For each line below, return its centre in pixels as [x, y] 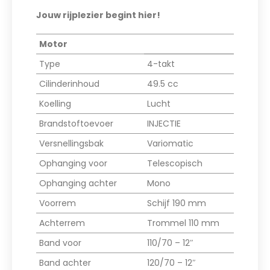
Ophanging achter [78, 184]
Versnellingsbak [71, 144]
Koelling [55, 104]
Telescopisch [175, 164]
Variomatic [170, 144]
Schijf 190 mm [177, 203]
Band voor [60, 243]
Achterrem [62, 223]
